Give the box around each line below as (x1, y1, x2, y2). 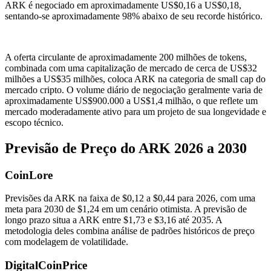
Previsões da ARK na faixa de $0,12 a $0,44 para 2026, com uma (5, 193, 255, 204)
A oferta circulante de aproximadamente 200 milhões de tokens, (5, 51, 247, 62)
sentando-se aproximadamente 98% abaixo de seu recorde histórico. (5, 10, 263, 21)
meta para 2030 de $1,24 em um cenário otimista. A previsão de (5, 204, 247, 215)
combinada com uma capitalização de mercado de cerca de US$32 (5, 62, 257, 73)
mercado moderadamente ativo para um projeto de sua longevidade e (5, 106, 266, 117)
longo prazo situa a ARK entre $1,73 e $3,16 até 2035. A (5, 215, 222, 226)
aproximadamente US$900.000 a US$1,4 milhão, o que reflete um (5, 95, 258, 106)
